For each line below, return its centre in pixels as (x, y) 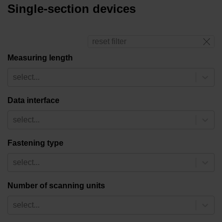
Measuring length (40, 58)
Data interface (33, 101)
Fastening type (35, 143)
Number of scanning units (56, 186)
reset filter (109, 42)
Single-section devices (72, 9)
